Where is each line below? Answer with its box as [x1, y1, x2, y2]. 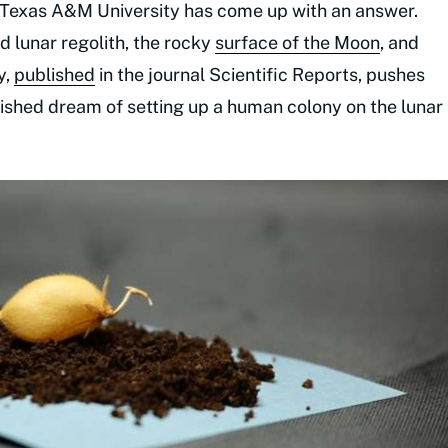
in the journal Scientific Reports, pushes [95, 64, 425, 86]
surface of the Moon [215, 32, 380, 54]
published [14, 64, 95, 86]
